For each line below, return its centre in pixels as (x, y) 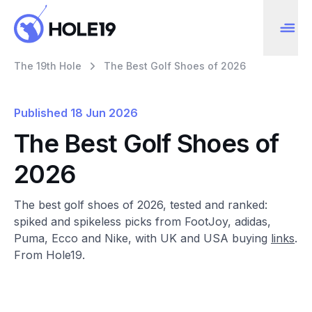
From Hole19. (49, 255)
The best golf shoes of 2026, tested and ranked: (141, 205)
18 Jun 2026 (104, 113)
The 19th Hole (48, 66)
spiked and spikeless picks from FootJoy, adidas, (142, 221)
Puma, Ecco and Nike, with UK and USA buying (142, 238)
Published (41, 113)
